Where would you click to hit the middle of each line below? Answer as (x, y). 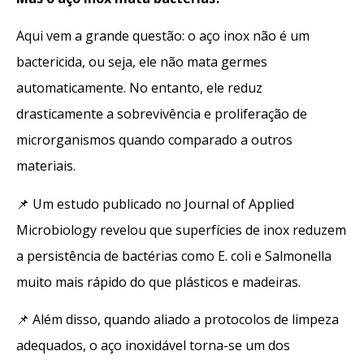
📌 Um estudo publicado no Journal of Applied (155, 204)
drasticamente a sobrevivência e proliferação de (162, 114)
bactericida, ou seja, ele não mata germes (142, 62)
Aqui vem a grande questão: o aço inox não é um (163, 36)
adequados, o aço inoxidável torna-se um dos (153, 345)
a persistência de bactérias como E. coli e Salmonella (174, 256)
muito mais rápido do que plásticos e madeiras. (158, 282)
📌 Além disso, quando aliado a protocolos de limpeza (178, 319)
